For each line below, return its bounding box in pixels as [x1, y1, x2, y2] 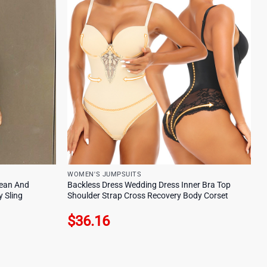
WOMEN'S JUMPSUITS [67, 170, 142, 179]
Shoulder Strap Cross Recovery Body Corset [67, 191, 229, 201]
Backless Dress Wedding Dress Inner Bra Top [67, 180, 231, 191]
